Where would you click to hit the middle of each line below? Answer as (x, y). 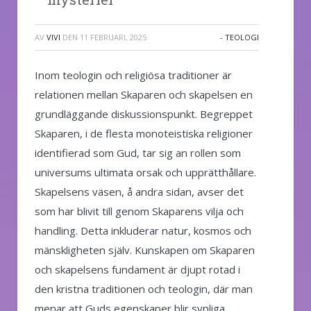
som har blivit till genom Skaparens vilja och (139, 211)
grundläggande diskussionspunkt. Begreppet (144, 114)
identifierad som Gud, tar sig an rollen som (138, 152)
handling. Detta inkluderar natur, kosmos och (143, 230)
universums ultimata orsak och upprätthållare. (145, 172)
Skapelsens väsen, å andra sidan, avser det (139, 191)
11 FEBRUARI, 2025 (113, 37)
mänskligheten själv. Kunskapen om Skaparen (145, 250)
